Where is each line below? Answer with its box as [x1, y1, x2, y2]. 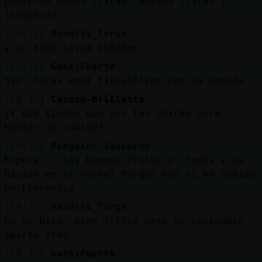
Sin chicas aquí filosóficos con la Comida [4, 74, 244, 86]
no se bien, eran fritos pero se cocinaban [4, 215, 244, 226]
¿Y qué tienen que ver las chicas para [4, 107, 220, 119]
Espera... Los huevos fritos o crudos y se [4, 154, 244, 166]
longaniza [4, 9, 57, 20]
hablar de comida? [4, 121, 104, 133]
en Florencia [4, 182, 74, 194]
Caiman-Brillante [50, 93, 144, 105]
